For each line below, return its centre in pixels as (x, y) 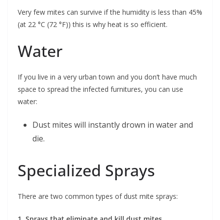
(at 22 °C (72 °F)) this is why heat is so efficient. (93, 25)
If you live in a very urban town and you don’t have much (107, 77)
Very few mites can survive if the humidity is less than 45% (110, 12)
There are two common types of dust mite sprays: (98, 196)
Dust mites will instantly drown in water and (113, 125)
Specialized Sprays (86, 170)
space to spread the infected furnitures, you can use (100, 89)
